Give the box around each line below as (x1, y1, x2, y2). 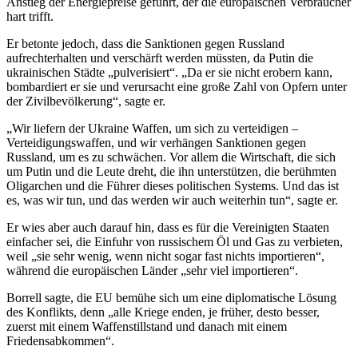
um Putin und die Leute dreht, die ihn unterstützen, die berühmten (6, 165, 336, 179)
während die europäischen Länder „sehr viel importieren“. (6, 264, 298, 278)
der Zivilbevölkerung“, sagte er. (6, 94, 165, 109)
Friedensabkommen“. (6, 334, 114, 348)
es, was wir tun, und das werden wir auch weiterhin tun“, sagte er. (6, 193, 338, 208)
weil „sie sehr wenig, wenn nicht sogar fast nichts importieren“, (6, 249, 324, 264)
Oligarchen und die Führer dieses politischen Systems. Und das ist (6, 179, 339, 193)
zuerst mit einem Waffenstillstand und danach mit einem (6, 320, 287, 334)
